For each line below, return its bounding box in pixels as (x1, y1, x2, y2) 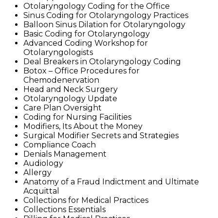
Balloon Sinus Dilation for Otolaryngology (23, 19, 185, 29)
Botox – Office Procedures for (23, 66, 140, 75)
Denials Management (23, 149, 107, 159)
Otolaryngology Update (23, 93, 117, 103)
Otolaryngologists (23, 47, 93, 57)
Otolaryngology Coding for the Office (23, 1, 170, 11)
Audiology (23, 158, 63, 168)
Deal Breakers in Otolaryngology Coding (23, 56, 181, 66)
